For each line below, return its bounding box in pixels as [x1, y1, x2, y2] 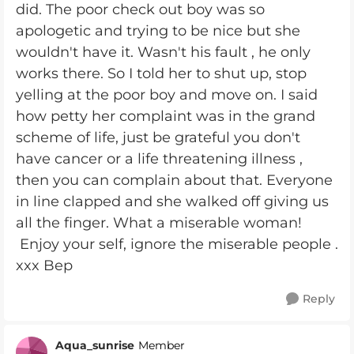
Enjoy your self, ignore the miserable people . [16, 235, 338, 253]
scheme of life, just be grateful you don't [16, 129, 300, 146]
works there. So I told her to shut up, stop [16, 65, 307, 82]
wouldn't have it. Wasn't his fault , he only [16, 43, 311, 61]
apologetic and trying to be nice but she [16, 22, 300, 40]
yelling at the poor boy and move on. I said [16, 86, 318, 104]
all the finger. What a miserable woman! [16, 214, 302, 232]
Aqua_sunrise [55, 337, 134, 352]
